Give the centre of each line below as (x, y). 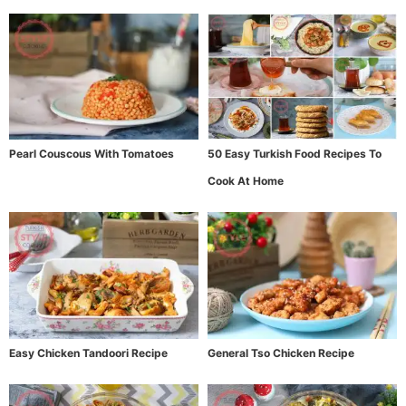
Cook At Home (246, 181)
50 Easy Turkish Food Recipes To (295, 154)
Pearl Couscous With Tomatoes (92, 154)
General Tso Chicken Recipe (281, 353)
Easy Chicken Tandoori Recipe (88, 353)
